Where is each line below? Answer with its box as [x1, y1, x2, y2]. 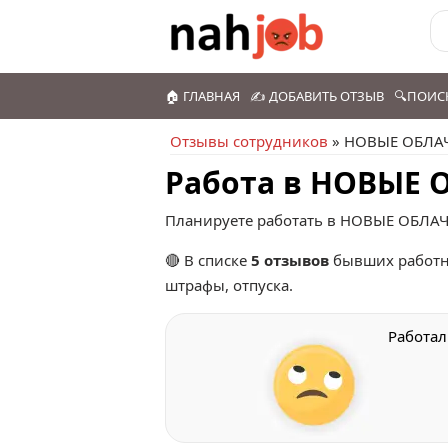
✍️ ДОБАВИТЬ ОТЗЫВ [250, 87, 384, 105]
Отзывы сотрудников [170, 131, 328, 151]
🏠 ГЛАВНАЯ [165, 87, 240, 105]
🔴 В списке [165, 250, 251, 270]
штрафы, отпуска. [165, 275, 293, 295]
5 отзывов [251, 250, 329, 270]
